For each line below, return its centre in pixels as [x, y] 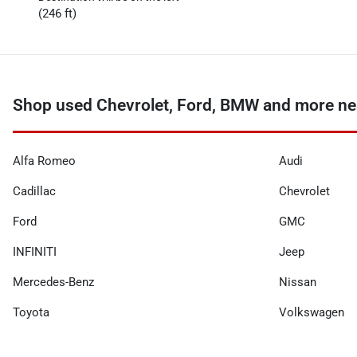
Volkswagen [312, 312]
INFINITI [35, 252]
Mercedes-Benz [53, 282]
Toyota [31, 312]
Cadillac [34, 191]
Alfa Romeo [44, 161]
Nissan [298, 282]
